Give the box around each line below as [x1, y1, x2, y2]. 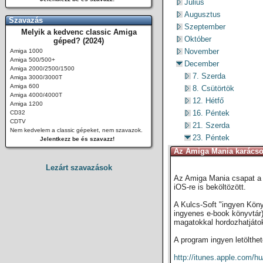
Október [184, 35, 211, 43]
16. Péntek [193, 109, 230, 117]
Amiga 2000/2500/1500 [10, 65, 75, 72]
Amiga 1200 [10, 100, 43, 107]
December [184, 59, 219, 68]
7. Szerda [193, 72, 225, 80]
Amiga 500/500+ [10, 56, 55, 63]
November [184, 47, 219, 56]
